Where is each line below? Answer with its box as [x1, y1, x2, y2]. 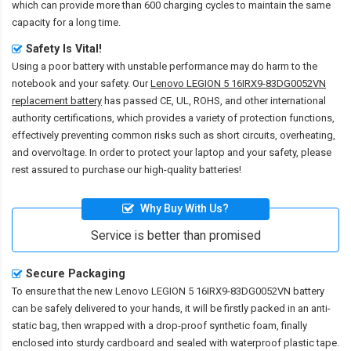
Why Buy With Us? [140, 202, 229, 215]
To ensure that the [12, 285, 94, 298]
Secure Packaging [26, 267, 125, 280]
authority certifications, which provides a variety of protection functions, [12, 111, 335, 124]
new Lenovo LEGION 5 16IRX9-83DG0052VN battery [94, 285, 324, 298]
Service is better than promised [90, 229, 261, 244]
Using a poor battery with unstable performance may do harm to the [12, 60, 317, 72]
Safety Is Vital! [26, 42, 102, 55]
